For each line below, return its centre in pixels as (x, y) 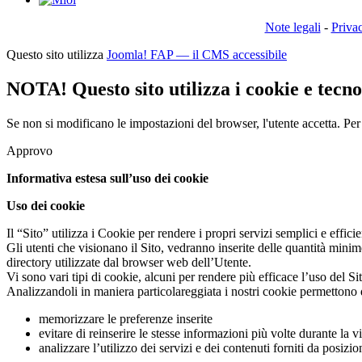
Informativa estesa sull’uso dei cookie (107, 179)
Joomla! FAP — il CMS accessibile (197, 55)
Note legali (293, 27)
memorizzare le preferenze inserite (126, 319)
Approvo (29, 151)
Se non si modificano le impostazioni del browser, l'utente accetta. (175, 124)
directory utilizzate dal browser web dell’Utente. (129, 263)
